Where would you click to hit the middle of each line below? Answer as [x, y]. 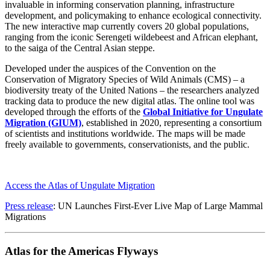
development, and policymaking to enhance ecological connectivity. [133, 16]
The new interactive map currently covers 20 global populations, [127, 27]
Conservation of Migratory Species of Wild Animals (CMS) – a [125, 80]
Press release [29, 206]
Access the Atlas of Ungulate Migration [80, 186]
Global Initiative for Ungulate [203, 112]
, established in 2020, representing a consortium [171, 123]
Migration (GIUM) [43, 123]
